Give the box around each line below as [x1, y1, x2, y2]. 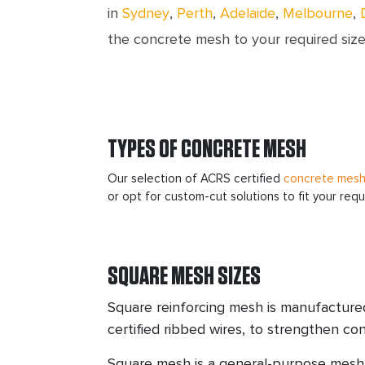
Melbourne [283, 6, 353, 21]
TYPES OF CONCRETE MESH [108, 136, 306, 163]
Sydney [122, 6, 169, 21]
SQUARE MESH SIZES [108, 263, 261, 290]
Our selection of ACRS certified [108, 173, 284, 186]
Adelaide [220, 6, 275, 21]
